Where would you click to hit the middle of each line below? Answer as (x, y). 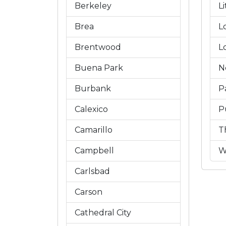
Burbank (93, 89)
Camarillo (94, 130)
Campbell (94, 151)
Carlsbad (92, 171)
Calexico (91, 109)
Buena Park (99, 68)
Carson (89, 192)
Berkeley (93, 6)
